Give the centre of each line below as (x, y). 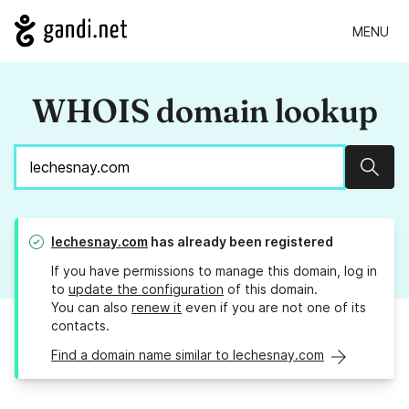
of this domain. (271, 289)
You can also (91, 308)
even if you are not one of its (274, 308)
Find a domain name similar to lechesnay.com (188, 355)
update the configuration (146, 289)
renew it (157, 308)
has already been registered (241, 242)
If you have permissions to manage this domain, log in (214, 271)
